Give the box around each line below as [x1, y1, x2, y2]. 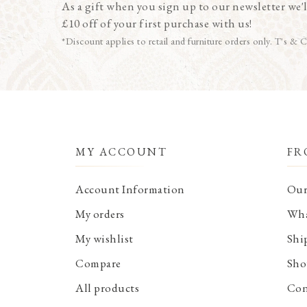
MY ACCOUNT [75, 145, 167, 160]
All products [75, 280, 139, 296]
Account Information [75, 182, 185, 197]
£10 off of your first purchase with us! [62, 15, 252, 31]
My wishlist [75, 231, 134, 247]
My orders [75, 206, 125, 222]
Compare [75, 256, 121, 271]
